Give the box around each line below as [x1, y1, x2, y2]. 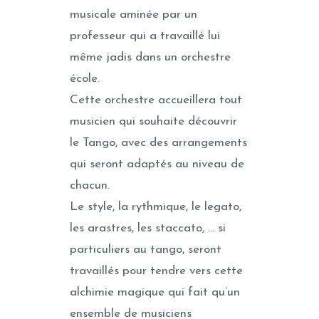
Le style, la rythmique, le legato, [70, 201, 241, 214]
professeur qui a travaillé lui [70, 30, 220, 43]
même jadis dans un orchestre [70, 51, 231, 64]
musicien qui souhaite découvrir [70, 115, 237, 128]
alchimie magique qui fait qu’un [70, 286, 240, 299]
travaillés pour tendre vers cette [70, 265, 243, 278]
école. [70, 73, 100, 85]
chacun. [70, 179, 110, 192]
